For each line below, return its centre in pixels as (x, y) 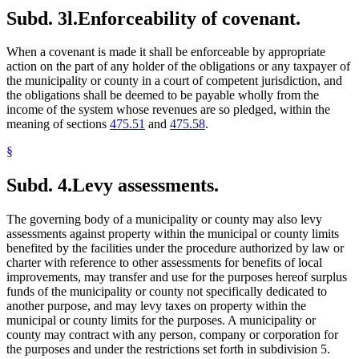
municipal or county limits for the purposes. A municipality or (161, 321)
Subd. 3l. (42, 18)
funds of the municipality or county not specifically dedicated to (167, 292)
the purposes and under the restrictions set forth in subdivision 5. (168, 349)
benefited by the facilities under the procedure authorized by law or (175, 248)
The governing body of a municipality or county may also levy (164, 220)
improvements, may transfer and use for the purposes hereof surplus (177, 277)
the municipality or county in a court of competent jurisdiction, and (174, 81)
